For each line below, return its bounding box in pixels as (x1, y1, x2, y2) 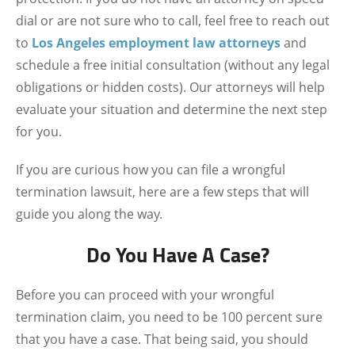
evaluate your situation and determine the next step (16, 101, 327, 118)
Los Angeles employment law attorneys (32, 34, 281, 52)
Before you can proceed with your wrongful (16, 286, 274, 303)
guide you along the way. (16, 205, 162, 223)
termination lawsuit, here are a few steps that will (16, 183, 309, 200)
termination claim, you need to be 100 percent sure (16, 308, 323, 326)
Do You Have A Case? (86, 239, 269, 269)
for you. (16, 123, 62, 140)
